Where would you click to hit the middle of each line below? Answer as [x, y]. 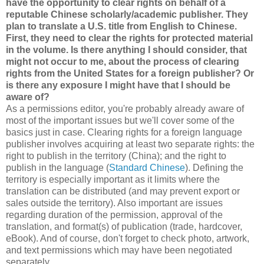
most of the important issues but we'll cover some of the [120, 120]
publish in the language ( [57, 167]
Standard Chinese [147, 167]
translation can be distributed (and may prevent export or [123, 191]
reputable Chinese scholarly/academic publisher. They [127, 14]
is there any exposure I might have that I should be [118, 85]
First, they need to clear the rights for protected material [129, 38]
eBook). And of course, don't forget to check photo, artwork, [128, 238]
